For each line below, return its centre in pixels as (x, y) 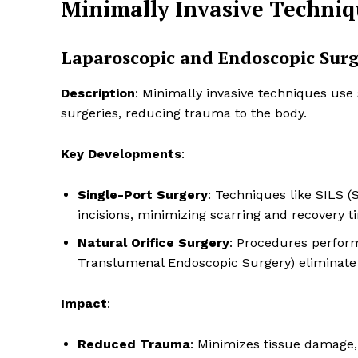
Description (98, 93)
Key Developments (121, 154)
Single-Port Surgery (143, 195)
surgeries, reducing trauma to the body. (184, 113)
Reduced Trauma (134, 344)
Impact (84, 304)
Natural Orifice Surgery (153, 243)
